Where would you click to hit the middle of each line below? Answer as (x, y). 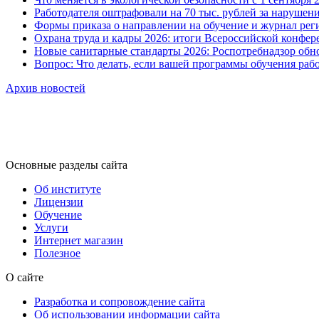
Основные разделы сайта (67, 165)
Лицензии (59, 202)
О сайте (25, 278)
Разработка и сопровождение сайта (120, 302)
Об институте (68, 189)
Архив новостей (46, 88)
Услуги (51, 228)
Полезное (57, 253)
